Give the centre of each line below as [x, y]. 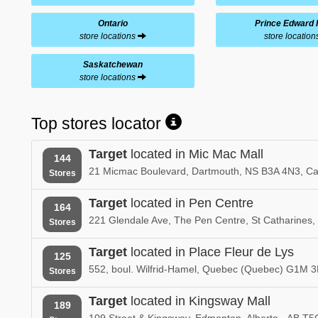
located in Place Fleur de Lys [210, 252]
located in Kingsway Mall [199, 301]
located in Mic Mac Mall [195, 154]
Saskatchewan [113, 64]
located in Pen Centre [190, 203]
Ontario [113, 23]
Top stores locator [98, 123]
